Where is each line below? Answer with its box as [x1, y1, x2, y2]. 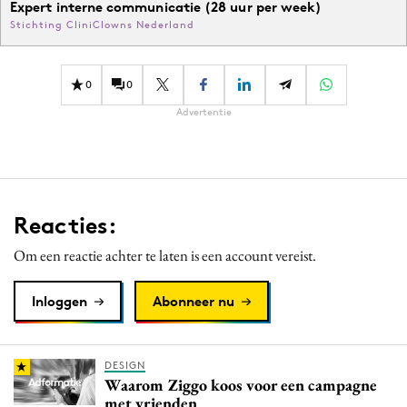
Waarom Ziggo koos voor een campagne [104, 373, 378, 395]
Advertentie [175, 104, 232, 118]
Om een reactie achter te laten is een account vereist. [14, 244, 316, 265]
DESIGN [104, 358, 145, 372]
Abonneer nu [153, 292, 234, 310]
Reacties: [14, 210, 117, 240]
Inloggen [32, 292, 87, 310]
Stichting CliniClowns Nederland [10, 17, 194, 31]
